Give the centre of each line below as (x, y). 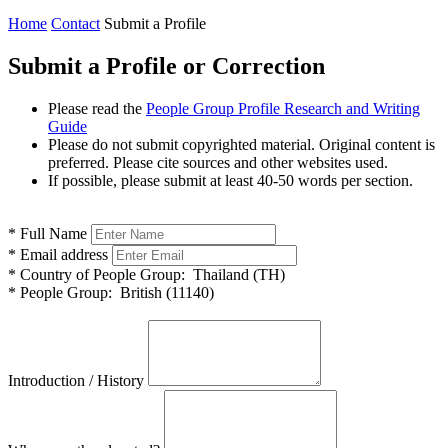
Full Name (51, 233)
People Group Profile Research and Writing (283, 108)
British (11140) (163, 292)
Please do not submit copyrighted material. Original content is (241, 144)
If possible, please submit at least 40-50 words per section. (230, 180)
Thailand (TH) (235, 274)
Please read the (97, 108)
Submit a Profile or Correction (166, 65)
